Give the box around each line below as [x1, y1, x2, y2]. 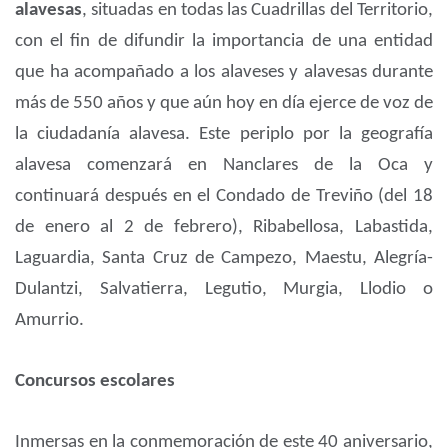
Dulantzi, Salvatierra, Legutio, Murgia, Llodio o [15, 280, 433, 300]
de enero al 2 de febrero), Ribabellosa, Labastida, [15, 218, 433, 238]
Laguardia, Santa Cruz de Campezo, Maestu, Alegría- [15, 249, 433, 269]
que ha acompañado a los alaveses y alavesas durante [15, 63, 433, 83]
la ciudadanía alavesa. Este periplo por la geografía [15, 125, 433, 145]
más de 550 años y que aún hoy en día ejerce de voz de [15, 94, 433, 114]
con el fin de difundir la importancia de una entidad [15, 32, 433, 52]
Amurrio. [15, 311, 84, 331]
